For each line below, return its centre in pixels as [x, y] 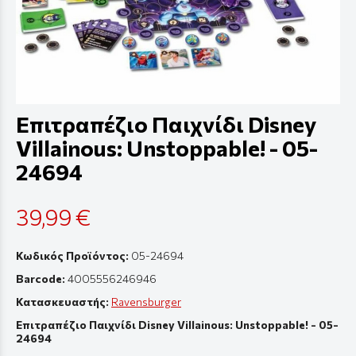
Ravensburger [146, 301]
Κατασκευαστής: [64, 301]
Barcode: [41, 278]
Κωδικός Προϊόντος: [72, 255]
